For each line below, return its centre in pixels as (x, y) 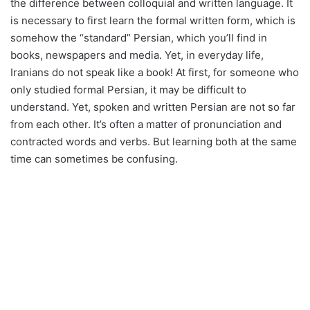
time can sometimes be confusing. (94, 159)
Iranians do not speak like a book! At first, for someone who (155, 73)
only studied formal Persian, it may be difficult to (128, 90)
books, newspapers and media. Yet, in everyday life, (137, 55)
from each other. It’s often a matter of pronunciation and (146, 125)
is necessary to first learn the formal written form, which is (153, 21)
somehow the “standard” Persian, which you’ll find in (139, 38)
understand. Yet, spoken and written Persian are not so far (153, 107)
